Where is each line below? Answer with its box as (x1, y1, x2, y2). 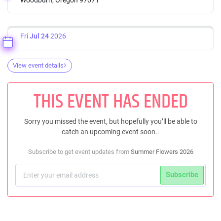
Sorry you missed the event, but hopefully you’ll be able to (24, 117, 197, 125)
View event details (13, 61, 64, 69)
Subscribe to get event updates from (28, 147, 131, 155)
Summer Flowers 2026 (130, 147, 193, 155)
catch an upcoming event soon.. (62, 127, 159, 136)
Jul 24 (30, 32, 49, 40)
